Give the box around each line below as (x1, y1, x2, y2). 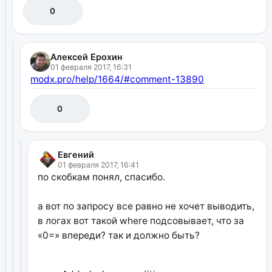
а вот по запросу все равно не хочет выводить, (38, 200, 255, 212)
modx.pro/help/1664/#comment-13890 (30, 73, 205, 86)
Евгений (58, 149, 95, 160)
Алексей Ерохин (50, 52, 123, 63)
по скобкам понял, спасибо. (38, 171, 166, 183)
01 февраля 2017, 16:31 (50, 63, 132, 72)
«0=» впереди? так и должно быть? (38, 229, 200, 242)
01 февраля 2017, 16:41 (58, 160, 140, 170)
